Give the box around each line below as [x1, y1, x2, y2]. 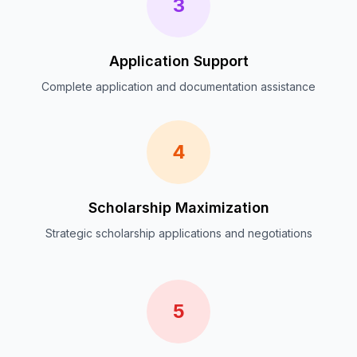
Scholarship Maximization [88, 199, 269, 216]
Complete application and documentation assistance [41, 80, 316, 93]
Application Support [108, 53, 249, 69]
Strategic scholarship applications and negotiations [45, 226, 312, 240]
